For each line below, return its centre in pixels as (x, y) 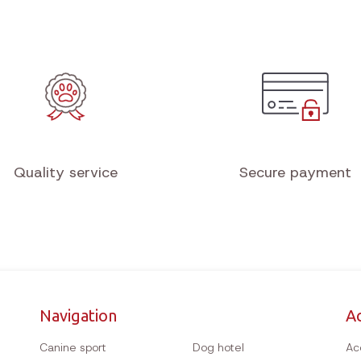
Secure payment (295, 173)
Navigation (78, 316)
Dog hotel (218, 348)
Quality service (66, 173)
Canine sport (73, 348)
